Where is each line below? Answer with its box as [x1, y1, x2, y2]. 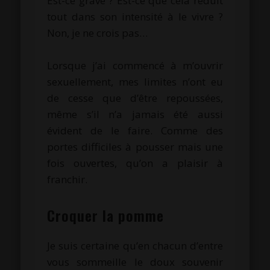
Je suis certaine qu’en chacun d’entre [47, 238, 223, 253]
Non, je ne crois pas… [47, 25, 148, 40]
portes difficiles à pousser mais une [47, 139, 223, 154]
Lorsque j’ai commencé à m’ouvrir [47, 58, 223, 72]
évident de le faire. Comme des [47, 123, 223, 137]
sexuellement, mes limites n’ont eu [47, 74, 223, 89]
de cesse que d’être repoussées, [47, 90, 223, 105]
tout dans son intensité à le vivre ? [47, 9, 223, 24]
